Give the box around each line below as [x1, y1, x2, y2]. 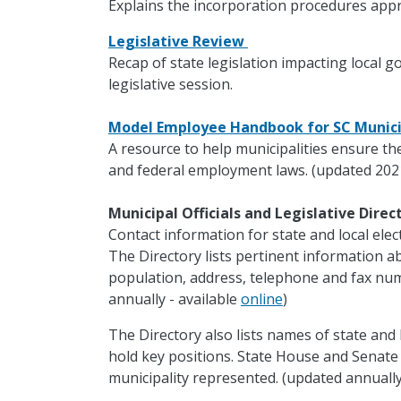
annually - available [107, 289, 241, 310]
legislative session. [107, 74, 233, 95]
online [240, 289, 283, 310]
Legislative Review [107, 31, 248, 52]
